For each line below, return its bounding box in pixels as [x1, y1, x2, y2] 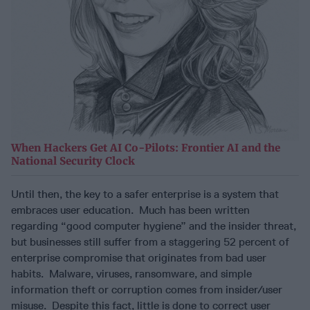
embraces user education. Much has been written [11, 203, 250, 217]
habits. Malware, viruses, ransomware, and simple [11, 267, 252, 281]
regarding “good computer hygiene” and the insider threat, [11, 219, 296, 233]
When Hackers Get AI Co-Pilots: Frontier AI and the [11, 141, 280, 155]
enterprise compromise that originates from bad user [11, 251, 266, 265]
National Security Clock [11, 154, 135, 168]
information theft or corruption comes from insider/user [11, 283, 282, 297]
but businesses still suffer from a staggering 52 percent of [11, 235, 289, 249]
